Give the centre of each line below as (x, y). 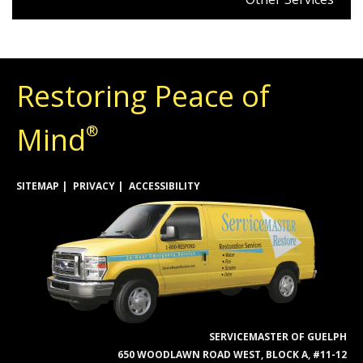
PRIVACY (94, 186)
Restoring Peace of (143, 96)
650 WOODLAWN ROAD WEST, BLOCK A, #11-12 (232, 354)
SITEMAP (38, 186)
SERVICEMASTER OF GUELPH (278, 336)
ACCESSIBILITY (164, 186)
